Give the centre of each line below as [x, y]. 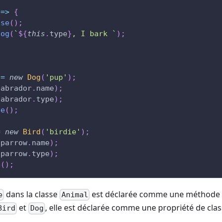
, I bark [92, 34]
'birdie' [63, 132]
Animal [75, 195]
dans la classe [32, 194]
